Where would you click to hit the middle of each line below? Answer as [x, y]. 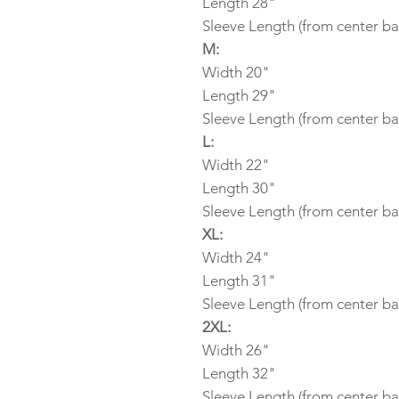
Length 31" [239, 281]
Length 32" [239, 373]
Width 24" [236, 257]
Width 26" [236, 350]
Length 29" [239, 95]
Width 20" [236, 72]
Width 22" [236, 165]
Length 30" [239, 188]
